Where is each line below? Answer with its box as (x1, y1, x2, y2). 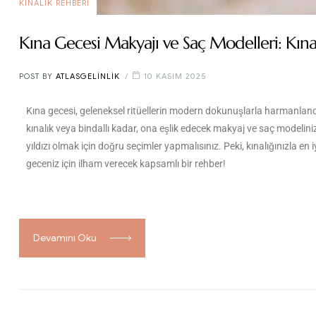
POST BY (19, 71, 56, 81)
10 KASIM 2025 (144, 71, 207, 81)
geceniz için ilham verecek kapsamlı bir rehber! (26, 158, 226, 170)
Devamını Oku (33, 231, 97, 244)
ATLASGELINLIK (56, 71, 120, 81)
